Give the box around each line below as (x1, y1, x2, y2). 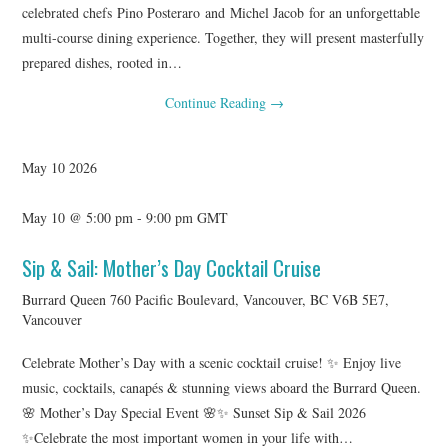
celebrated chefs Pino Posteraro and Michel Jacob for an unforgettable (22, 2, 421, 22)
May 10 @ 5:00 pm (22, 207, 134, 227)
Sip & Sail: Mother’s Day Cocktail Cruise (22, 251, 322, 283)
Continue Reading (164, 92, 270, 112)
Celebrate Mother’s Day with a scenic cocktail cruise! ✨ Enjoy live (22, 352, 402, 372)
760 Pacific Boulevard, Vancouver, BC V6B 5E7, (110, 289, 390, 309)
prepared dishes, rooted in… (22, 52, 183, 72)
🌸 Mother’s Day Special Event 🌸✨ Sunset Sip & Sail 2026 (22, 402, 367, 422)
